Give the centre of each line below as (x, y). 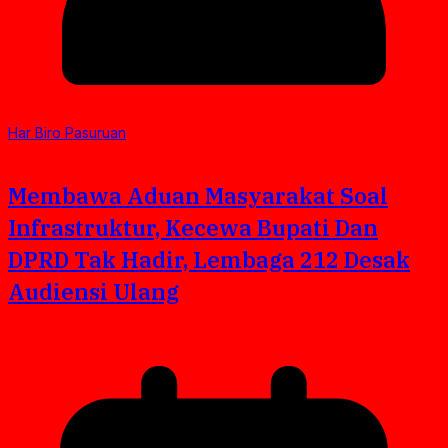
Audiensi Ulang (93, 291)
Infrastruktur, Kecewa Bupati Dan (193, 227)
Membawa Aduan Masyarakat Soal (198, 195)
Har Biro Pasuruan (67, 132)
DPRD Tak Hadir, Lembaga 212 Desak (209, 259)
